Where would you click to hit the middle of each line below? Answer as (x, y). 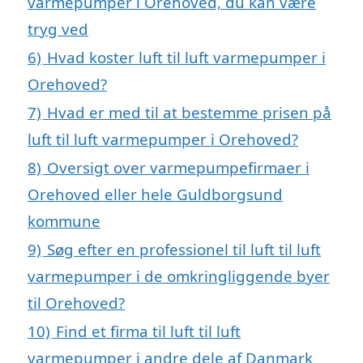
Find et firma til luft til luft (148, 331)
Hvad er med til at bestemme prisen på (189, 113)
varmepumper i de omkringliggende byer (179, 276)
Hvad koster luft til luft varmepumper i (186, 58)
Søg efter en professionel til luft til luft (184, 250)
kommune (64, 221)
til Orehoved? (76, 303)
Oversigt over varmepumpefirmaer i (178, 168)
